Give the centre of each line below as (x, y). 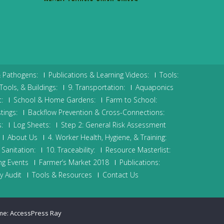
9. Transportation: (96, 87)
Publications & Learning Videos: (98, 75)
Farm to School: (131, 100)
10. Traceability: (70, 150)
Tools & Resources (62, 175)
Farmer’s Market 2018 (74, 162)
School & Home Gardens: (54, 100)
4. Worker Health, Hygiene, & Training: (107, 137)
